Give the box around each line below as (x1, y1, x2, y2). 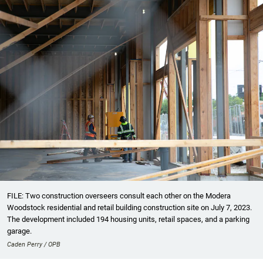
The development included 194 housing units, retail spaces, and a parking (7, 215, 249, 224)
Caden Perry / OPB (7, 241, 60, 249)
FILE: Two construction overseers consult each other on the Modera (7, 191, 231, 201)
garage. (7, 227, 32, 236)
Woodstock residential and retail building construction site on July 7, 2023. (7, 203, 252, 213)
